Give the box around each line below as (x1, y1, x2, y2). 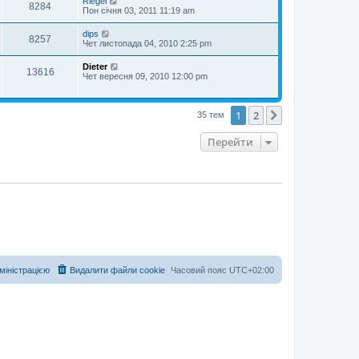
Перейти (208, 135, 253, 149)
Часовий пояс (171, 264, 229, 275)
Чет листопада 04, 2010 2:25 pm (83, 38, 212, 48)
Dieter (83, 62, 107, 71)
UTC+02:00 (229, 264, 274, 275)
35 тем (197, 109, 227, 119)
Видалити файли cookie (70, 264, 165, 275)
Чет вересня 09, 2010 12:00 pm (83, 71, 208, 81)
